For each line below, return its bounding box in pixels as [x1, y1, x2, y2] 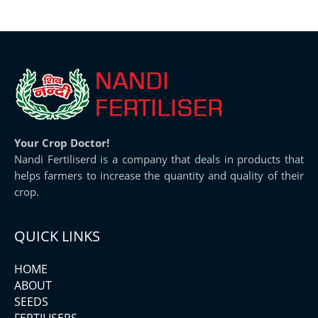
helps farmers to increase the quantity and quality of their [14, 168, 304, 183]
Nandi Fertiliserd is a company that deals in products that [14, 152, 304, 167]
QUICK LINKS [14, 226, 100, 246]
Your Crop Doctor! [14, 136, 109, 150]
